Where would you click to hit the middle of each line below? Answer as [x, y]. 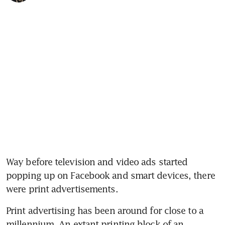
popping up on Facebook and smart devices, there [110, 176]
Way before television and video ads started [97, 162]
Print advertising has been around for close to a [105, 211]
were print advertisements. [62, 189]
